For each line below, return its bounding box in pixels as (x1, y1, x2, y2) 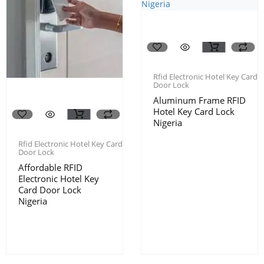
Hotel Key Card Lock (153, 105, 235, 117)
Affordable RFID (18, 161, 82, 174)
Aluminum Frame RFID (153, 94, 246, 106)
